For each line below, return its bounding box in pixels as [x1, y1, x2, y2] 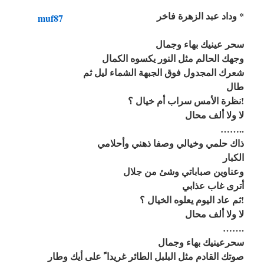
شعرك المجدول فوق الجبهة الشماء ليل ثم [83, 65, 244, 79]
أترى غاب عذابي [182, 179, 244, 192]
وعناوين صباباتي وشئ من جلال [123, 164, 244, 178]
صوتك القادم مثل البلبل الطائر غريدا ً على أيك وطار [48, 249, 244, 263]
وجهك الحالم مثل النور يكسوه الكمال [102, 51, 244, 65]
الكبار [223, 150, 244, 164]
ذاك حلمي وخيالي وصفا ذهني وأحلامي [97, 136, 244, 150]
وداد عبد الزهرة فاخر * [237, 9, 244, 22]
